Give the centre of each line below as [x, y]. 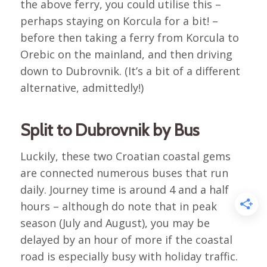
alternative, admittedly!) [82, 87]
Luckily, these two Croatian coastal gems [125, 156]
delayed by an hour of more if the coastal [126, 240]
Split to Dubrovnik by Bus [109, 130]
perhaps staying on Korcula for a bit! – [119, 21]
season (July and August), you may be [115, 223]
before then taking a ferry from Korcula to [129, 37]
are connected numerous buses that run [124, 173]
